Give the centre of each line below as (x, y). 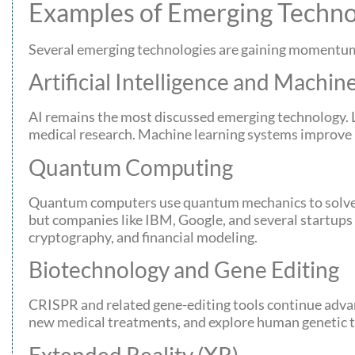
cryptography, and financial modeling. (143, 237)
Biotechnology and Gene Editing (184, 270)
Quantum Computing (131, 167)
